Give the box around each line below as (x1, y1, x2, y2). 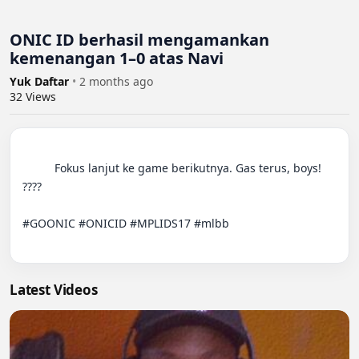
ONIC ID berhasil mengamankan (10, 29, 269, 51)
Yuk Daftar (10, 74, 72, 90)
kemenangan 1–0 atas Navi (10, 47, 224, 70)
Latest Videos (10, 280, 98, 300)
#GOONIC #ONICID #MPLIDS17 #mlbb (22, 216, 229, 232)
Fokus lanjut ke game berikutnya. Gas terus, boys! (22, 160, 54, 176)
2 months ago (79, 74, 153, 90)
